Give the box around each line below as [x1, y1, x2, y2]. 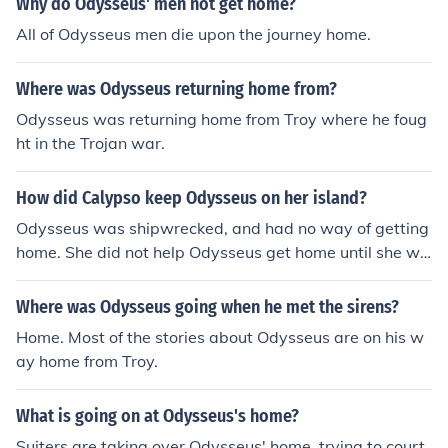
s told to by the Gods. [16, 266, 174, 286]
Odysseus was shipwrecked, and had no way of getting [16, 218, 429, 238]
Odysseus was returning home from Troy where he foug [16, 109, 427, 129]
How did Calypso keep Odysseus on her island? [16, 187, 367, 209]
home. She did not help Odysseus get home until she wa [16, 242, 430, 262]
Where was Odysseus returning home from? [16, 78, 337, 100]
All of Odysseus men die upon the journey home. [16, 24, 371, 44]
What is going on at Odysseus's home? [16, 405, 299, 427]
